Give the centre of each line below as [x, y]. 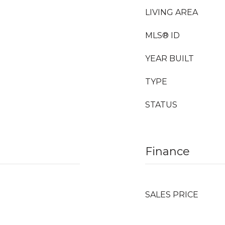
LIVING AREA [172, 12]
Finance [167, 151]
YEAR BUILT [170, 59]
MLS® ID [162, 35]
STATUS [161, 105]
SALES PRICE [172, 195]
